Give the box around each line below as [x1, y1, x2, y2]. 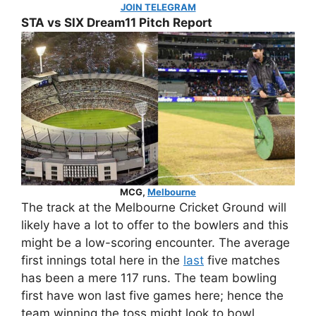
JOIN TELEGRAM [120, 1, 196, 13]
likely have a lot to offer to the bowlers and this [21, 218, 288, 233]
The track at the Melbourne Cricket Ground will [21, 200, 286, 215]
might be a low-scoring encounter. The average [21, 236, 290, 250]
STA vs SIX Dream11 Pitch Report [21, 16, 212, 30]
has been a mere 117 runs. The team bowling [21, 271, 276, 286]
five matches [204, 253, 280, 268]
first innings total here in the [21, 253, 183, 268]
